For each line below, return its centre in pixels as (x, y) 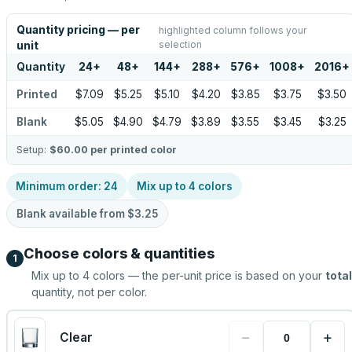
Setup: (33, 150)
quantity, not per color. (89, 292)
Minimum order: (60, 186)
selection (181, 44)
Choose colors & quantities (119, 253)
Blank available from (72, 214)
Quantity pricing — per (78, 30)
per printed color (132, 150)
